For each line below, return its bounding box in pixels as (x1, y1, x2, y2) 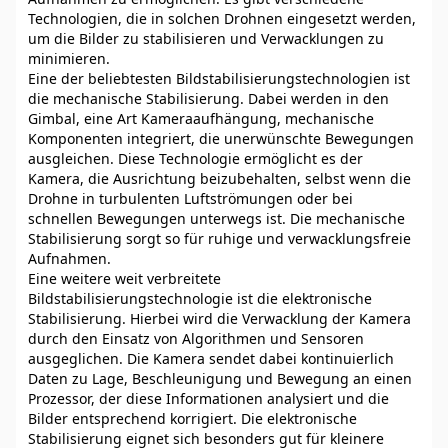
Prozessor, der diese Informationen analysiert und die (28, 389, 389, 408)
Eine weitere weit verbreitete (28, 269, 221, 288)
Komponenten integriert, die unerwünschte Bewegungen (28, 129, 414, 148)
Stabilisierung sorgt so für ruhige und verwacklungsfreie (28, 229, 411, 248)
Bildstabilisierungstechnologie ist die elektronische (28, 289, 372, 308)
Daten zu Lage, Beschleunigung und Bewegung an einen (28, 369, 412, 388)
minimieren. (28, 49, 110, 68)
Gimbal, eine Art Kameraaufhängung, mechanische (28, 109, 374, 128)
